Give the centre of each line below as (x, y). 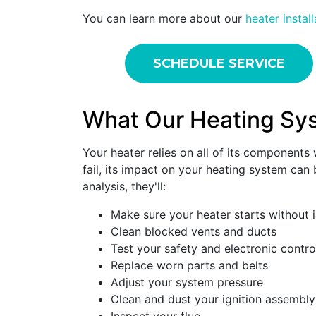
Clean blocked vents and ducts (194, 232)
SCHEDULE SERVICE (219, 63)
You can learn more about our (164, 19)
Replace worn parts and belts (189, 266)
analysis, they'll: (124, 187)
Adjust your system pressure (187, 282)
